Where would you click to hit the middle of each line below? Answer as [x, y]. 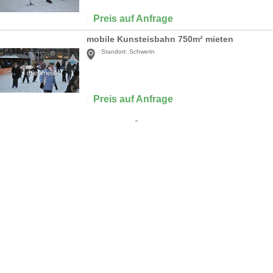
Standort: [114, 52]
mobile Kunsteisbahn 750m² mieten [160, 39]
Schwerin [142, 52]
